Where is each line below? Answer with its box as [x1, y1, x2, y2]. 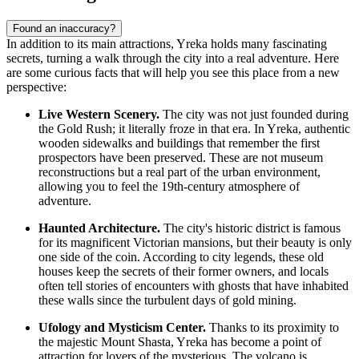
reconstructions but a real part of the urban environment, [38, 164, 321, 179]
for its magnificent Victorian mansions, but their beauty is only [38, 235, 352, 249]
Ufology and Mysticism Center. [38, 320, 206, 334]
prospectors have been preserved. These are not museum [38, 150, 323, 164]
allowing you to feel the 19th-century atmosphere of [38, 179, 300, 193]
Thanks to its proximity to [206, 320, 339, 334]
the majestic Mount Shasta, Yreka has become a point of [38, 334, 321, 349]
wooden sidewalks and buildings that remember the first [38, 135, 320, 150]
